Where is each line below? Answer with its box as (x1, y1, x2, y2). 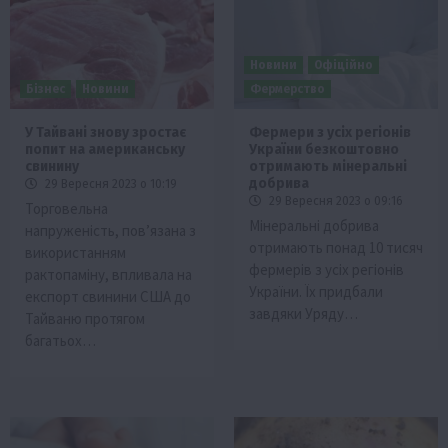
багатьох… (25, 330, 96, 350)
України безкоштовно (249, 140, 399, 158)
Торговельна (25, 198, 108, 218)
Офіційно (314, 57, 373, 72)
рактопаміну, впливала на (25, 264, 192, 284)
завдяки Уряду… (249, 303, 358, 323)
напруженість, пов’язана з (25, 220, 196, 240)
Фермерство (250, 81, 325, 96)
